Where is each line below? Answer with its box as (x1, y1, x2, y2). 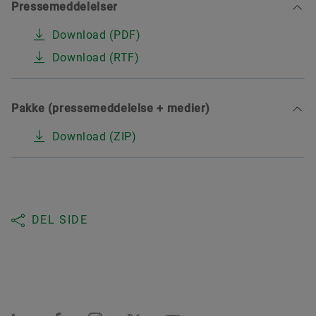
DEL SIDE (31, 213, 88, 227)
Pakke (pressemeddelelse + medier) (11, 102, 211, 116)
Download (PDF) (51, 28, 141, 42)
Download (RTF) (51, 51, 140, 65)
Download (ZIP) (51, 130, 137, 144)
